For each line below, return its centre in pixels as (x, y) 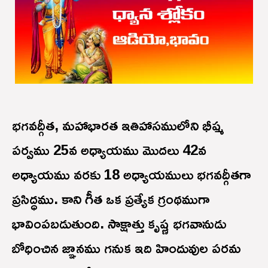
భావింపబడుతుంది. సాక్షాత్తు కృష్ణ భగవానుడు (119, 223)
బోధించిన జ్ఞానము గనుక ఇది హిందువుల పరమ (127, 247)
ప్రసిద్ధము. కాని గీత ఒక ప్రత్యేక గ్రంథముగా (111, 198)
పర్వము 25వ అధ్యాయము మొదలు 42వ (109, 149)
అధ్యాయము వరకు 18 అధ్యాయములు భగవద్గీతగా (132, 174)
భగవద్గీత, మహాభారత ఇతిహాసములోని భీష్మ (118, 125)
